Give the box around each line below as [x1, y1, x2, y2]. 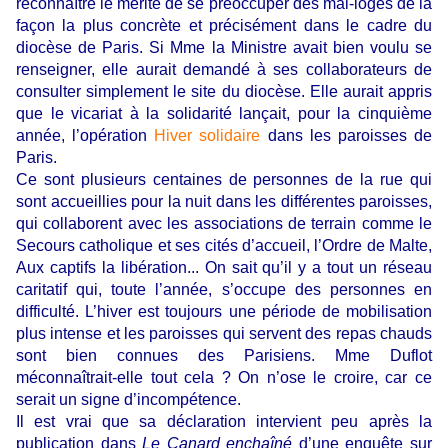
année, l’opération [16, 126, 155, 144]
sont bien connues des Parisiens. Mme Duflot [16, 346, 432, 364]
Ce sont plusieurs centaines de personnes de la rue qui [16, 170, 432, 188]
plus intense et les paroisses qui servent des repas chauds [16, 324, 432, 342]
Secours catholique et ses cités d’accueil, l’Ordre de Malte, [16, 236, 432, 254]
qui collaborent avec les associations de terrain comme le [16, 214, 432, 232]
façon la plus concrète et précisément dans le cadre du [16, 16, 432, 34]
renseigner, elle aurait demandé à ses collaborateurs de [16, 60, 432, 78]
